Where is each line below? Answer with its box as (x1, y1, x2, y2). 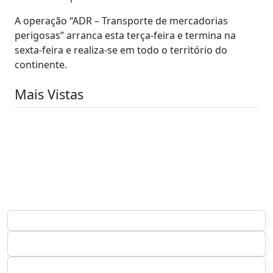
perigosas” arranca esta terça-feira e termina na (15, 28, 236, 42)
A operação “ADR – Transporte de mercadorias (15, 13, 228, 27)
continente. (15, 57, 67, 71)
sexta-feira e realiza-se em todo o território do (15, 43, 227, 57)
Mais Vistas (15, 85, 83, 103)
